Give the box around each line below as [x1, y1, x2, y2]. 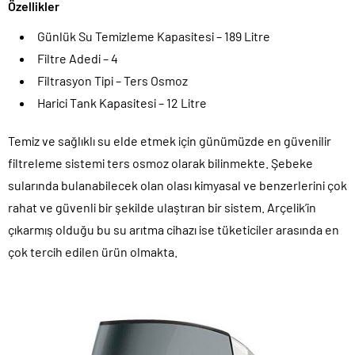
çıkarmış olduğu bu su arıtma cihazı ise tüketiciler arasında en [8, 222, 339, 238]
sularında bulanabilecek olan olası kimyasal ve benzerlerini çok [8, 177, 347, 193]
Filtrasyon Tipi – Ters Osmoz [37, 73, 188, 89]
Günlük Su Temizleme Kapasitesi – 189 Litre [37, 29, 270, 44]
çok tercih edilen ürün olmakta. [8, 244, 177, 260]
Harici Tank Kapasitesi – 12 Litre [37, 95, 207, 111]
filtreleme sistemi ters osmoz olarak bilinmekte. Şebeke [8, 155, 313, 171]
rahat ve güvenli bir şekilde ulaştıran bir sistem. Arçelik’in [8, 200, 316, 216]
